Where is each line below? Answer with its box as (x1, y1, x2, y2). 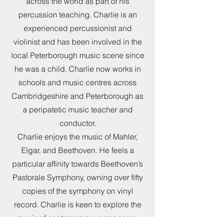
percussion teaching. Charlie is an (18, 10, 137, 19)
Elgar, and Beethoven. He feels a (21, 145, 134, 155)
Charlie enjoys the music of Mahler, (17, 132, 138, 141)
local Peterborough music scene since (11, 50, 144, 60)
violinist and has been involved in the (13, 37, 142, 46)
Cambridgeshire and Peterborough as (12, 91, 143, 101)
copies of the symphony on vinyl (22, 186, 133, 196)
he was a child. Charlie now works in (14, 64, 141, 74)
